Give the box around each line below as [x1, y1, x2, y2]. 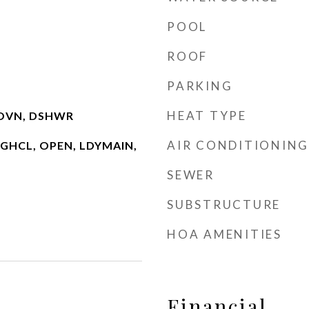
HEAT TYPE [167, 108, 247, 123]
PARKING [167, 79, 233, 93]
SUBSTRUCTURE [167, 197, 281, 212]
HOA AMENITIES [167, 227, 282, 241]
